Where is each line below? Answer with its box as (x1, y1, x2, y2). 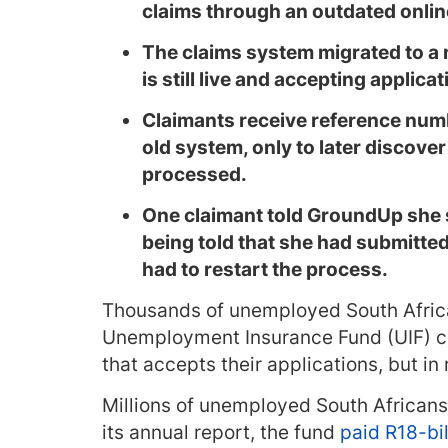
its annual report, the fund (102, 421, 340, 444)
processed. (142, 163, 247, 186)
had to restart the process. (142, 258, 388, 281)
